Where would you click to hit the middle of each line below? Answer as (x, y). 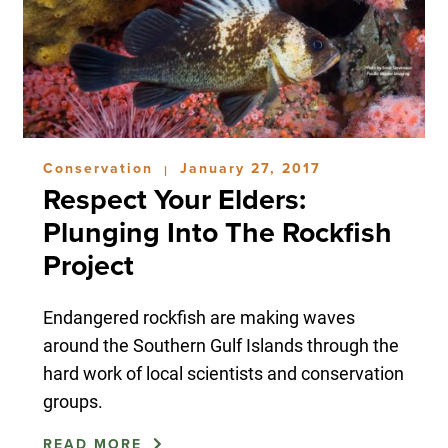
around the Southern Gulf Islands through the (220, 344)
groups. (72, 400)
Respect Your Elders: (174, 199)
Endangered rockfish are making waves (198, 316)
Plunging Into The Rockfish (217, 232)
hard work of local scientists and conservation (223, 372)
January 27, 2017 (250, 168)
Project (88, 265)
